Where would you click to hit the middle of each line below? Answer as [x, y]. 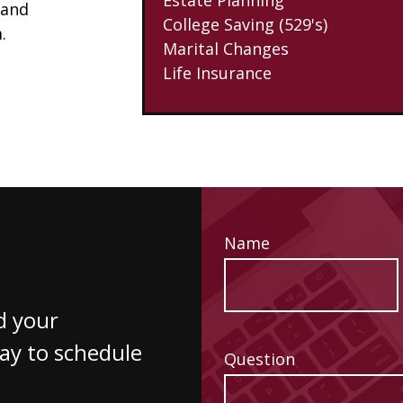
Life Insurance [217, 72]
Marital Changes [226, 48]
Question [260, 358]
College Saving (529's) [245, 24]
